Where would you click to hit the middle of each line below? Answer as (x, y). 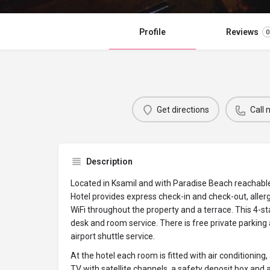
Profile (152, 32)
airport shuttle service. (113, 237)
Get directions (183, 109)
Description (109, 162)
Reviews (242, 32)
